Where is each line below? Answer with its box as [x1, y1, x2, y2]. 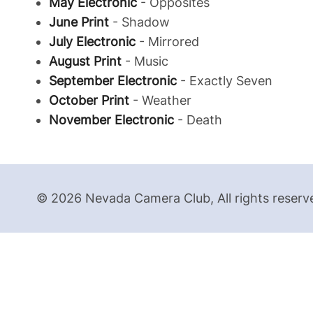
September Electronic [49, 73, 177, 88]
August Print [49, 53, 122, 68]
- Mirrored [136, 34, 199, 49]
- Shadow [109, 14, 170, 29]
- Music [122, 53, 168, 68]
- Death [174, 112, 222, 127]
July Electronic [49, 34, 136, 49]
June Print [49, 14, 109, 29]
